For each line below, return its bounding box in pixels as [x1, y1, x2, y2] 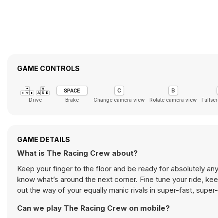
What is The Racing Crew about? [17, 148, 138, 158]
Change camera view [93, 97, 145, 103]
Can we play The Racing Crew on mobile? [17, 203, 170, 213]
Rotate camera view [149, 97, 197, 103]
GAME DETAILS [17, 135, 70, 144]
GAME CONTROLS [17, 64, 80, 73]
